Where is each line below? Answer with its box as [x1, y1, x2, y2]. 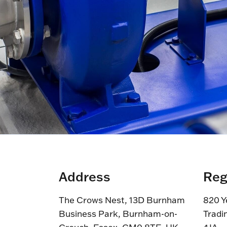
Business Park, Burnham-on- [58, 208, 177, 219]
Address [58, 168, 110, 185]
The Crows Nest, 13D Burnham [58, 195, 185, 206]
